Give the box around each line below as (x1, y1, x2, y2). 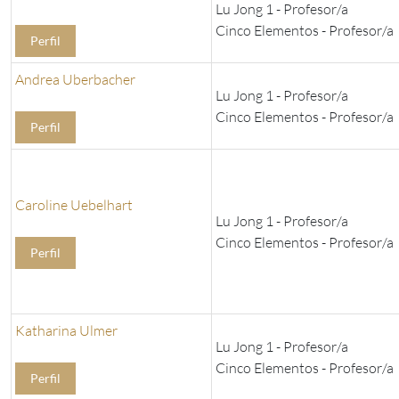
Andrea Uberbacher (15, 70, 135, 89)
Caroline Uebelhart (15, 196, 133, 215)
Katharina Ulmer (15, 322, 118, 340)
